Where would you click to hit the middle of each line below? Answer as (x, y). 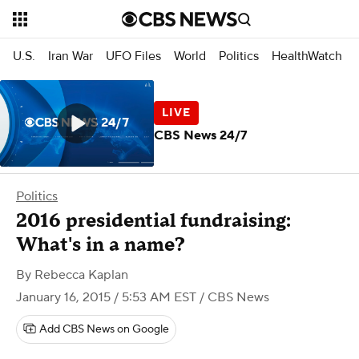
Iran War (71, 56)
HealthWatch (307, 56)
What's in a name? (101, 245)
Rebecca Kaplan (81, 275)
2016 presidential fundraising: (153, 221)
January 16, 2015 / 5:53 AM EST (106, 297)
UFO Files (133, 56)
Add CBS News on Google (104, 329)
